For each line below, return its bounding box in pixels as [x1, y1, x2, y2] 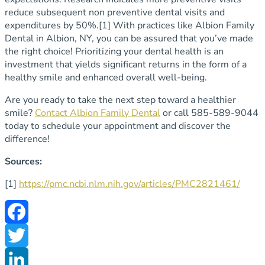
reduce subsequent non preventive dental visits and [5, 6, 225, 20]
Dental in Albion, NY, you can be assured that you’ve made [5, 32, 253, 46]
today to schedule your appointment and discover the [5, 119, 231, 133]
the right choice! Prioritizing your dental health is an [5, 45, 224, 59]
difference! [5, 132, 50, 146]
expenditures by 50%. [5, 19, 99, 33]
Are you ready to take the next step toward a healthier [5, 93, 236, 107]
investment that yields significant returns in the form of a [5, 58, 247, 72]
